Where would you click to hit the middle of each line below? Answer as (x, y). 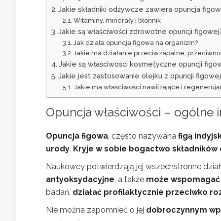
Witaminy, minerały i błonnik (117, 20)
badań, (59, 192)
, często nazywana (143, 136)
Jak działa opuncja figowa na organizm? (136, 43)
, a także (130, 179)
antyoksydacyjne (80, 179)
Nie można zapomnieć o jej (96, 210)
